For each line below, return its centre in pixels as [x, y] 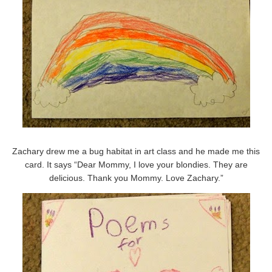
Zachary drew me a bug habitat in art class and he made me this [136, 151]
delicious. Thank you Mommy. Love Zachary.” [136, 178]
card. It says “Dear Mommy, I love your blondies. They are [136, 164]
